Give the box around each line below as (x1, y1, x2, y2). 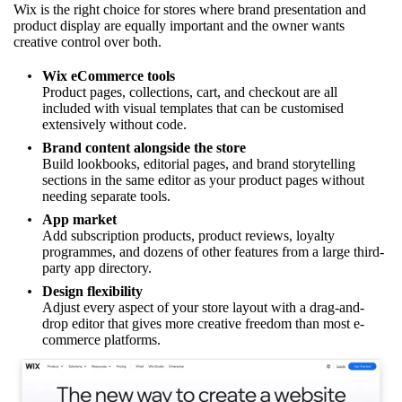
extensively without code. (42, 116, 187, 132)
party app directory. (42, 259, 152, 275)
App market (42, 211, 117, 227)
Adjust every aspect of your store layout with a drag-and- (42, 299, 364, 315)
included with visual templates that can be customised (42, 100, 344, 116)
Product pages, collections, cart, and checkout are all (42, 83, 337, 100)
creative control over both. (13, 33, 162, 49)
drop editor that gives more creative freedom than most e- (42, 315, 364, 331)
